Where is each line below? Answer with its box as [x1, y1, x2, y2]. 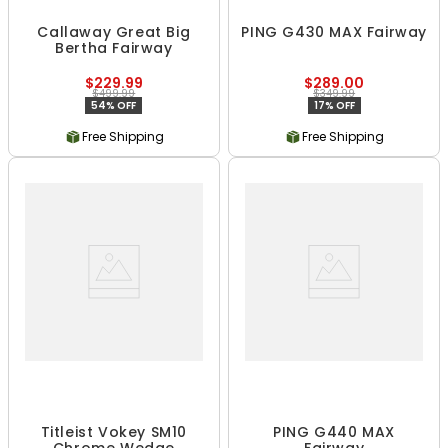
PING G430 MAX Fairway [241, 22, 427, 42]
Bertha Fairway [55, 38, 173, 58]
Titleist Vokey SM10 [40, 422, 188, 442]
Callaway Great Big [37, 22, 191, 42]
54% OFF [91, 98, 137, 113]
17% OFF [313, 98, 355, 113]
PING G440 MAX [273, 422, 396, 442]
